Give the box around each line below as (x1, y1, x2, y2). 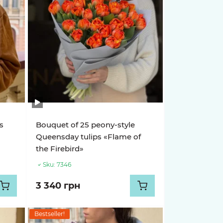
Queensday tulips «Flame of (36, 132, 141, 141)
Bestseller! (34, 210, 65, 218)
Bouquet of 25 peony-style (36, 120, 135, 129)
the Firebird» (36, 144, 84, 153)
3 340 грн (36, 180, 81, 191)
